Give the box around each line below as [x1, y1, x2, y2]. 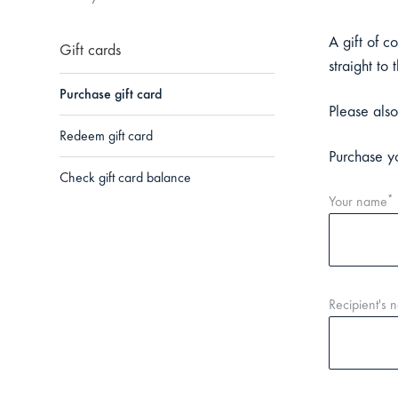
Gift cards [60, 44, 122, 60]
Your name [328, 195, 387, 210]
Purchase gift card [60, 88, 163, 102]
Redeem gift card [60, 130, 154, 144]
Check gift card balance [60, 171, 192, 186]
